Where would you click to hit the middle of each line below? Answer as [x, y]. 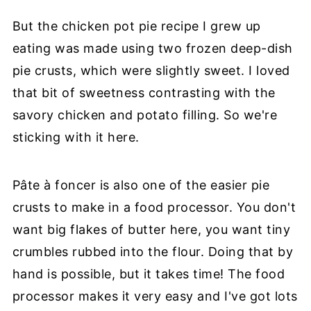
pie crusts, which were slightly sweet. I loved [151, 70]
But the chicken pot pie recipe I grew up [136, 26]
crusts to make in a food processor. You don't [154, 207]
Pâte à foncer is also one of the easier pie [141, 185]
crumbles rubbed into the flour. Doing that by [153, 251]
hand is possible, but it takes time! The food [149, 274]
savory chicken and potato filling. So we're [145, 115]
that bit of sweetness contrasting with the [144, 92]
